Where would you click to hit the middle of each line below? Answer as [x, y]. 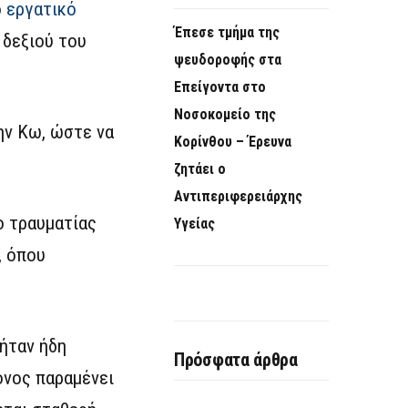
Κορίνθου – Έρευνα [233, 142]
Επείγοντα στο [220, 87]
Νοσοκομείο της [225, 115]
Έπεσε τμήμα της [227, 33]
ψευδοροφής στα [228, 60]
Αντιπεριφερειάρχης [238, 197]
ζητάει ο [200, 169]
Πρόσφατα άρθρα [236, 360]
